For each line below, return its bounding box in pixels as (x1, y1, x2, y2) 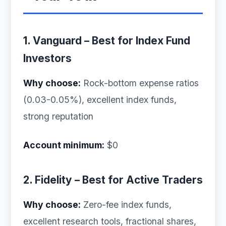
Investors (23, 52, 72, 65)
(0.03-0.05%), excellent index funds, (23, 94, 177, 105)
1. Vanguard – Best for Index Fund (23, 34, 190, 47)
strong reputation (23, 111, 93, 122)
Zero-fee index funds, (81, 199, 172, 210)
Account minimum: (23, 140, 104, 150)
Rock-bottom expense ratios (81, 78, 199, 88)
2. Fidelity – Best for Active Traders (23, 174, 203, 186)
